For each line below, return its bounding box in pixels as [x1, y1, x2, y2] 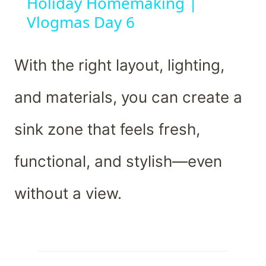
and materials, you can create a [14, 88, 242, 107]
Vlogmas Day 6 [26, 11, 135, 33]
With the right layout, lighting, [14, 56, 224, 75]
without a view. [14, 184, 122, 203]
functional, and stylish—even [14, 152, 222, 171]
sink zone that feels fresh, [14, 120, 200, 139]
